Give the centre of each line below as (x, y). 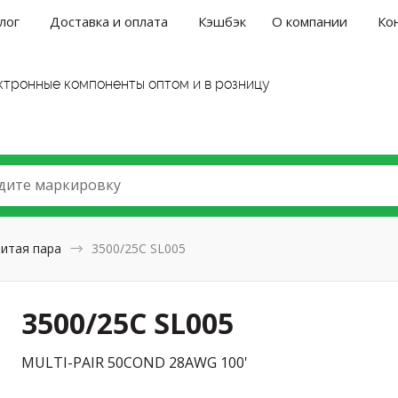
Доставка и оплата (109, 21)
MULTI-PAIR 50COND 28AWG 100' (135, 362)
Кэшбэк (223, 21)
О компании (310, 21)
